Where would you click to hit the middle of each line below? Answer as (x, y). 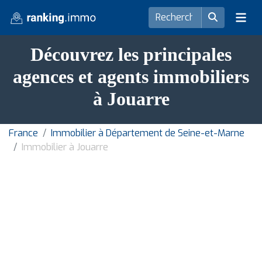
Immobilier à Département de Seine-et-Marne (148, 133)
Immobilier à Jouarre (65, 147)
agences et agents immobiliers (131, 77)
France (23, 133)
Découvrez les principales (131, 54)
